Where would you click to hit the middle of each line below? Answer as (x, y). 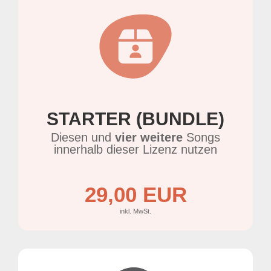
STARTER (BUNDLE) (135, 119)
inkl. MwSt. (135, 211)
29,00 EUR (135, 194)
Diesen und (83, 137)
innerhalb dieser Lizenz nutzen (135, 149)
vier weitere (149, 137)
